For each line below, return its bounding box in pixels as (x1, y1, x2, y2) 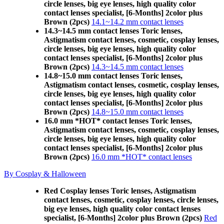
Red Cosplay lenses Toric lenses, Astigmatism (44, 186, 196, 195)
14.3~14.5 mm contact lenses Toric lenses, (44, 26, 182, 35)
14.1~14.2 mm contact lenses (91, 17, 183, 26)
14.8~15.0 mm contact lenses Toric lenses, (44, 71, 182, 80)
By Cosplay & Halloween (4, 169, 86, 178)
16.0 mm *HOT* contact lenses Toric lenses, (44, 116, 192, 125)
